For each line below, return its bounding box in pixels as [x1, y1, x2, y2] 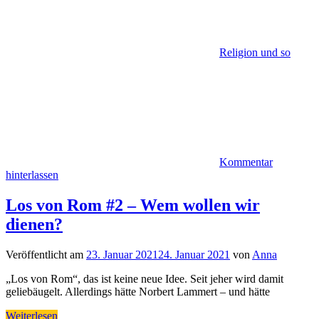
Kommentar [219, 156, 273, 169]
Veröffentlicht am [6, 249, 86, 261]
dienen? [6, 215, 63, 234]
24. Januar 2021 [158, 249, 230, 261]
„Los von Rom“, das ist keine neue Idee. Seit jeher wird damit [6, 273, 283, 286]
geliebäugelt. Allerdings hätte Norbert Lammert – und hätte [6, 286, 270, 298]
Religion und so [219, 46, 291, 59]
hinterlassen [6, 169, 58, 182]
